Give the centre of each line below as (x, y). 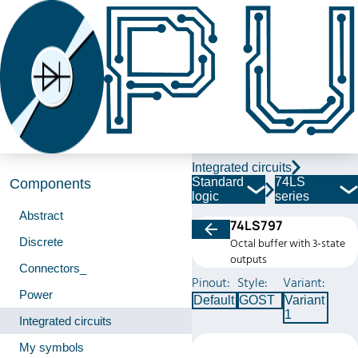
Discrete (41, 242)
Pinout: (211, 283)
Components (50, 184)
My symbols (52, 347)
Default (214, 300)
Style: (253, 283)
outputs (249, 260)
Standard (218, 182)
